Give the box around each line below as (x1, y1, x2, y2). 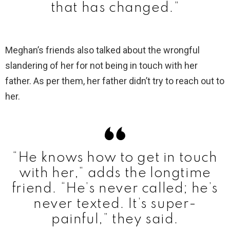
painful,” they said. (51, 212, 179, 226)
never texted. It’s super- (33, 197, 197, 211)
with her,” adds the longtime (19, 166, 211, 180)
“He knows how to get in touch (12, 150, 218, 165)
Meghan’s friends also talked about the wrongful (5, 44, 200, 55)
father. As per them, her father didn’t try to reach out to (5, 75, 224, 86)
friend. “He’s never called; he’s (11, 181, 219, 196)
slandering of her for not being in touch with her (5, 60, 198, 71)
